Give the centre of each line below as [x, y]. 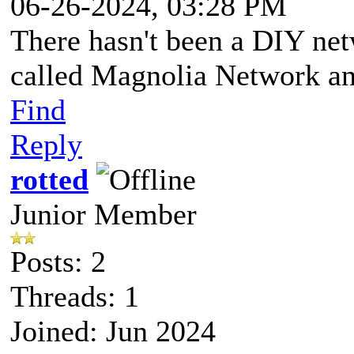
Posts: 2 [58, 261]
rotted [49, 179]
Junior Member [104, 214]
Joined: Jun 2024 [113, 331]
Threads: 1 [75, 296]
